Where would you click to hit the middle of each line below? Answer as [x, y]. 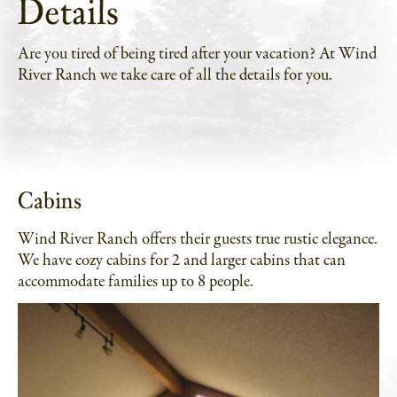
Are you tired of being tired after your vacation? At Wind [197, 54]
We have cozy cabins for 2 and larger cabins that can [182, 261]
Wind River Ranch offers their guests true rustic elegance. [198, 240]
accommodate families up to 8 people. [136, 282]
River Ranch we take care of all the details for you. [175, 76]
